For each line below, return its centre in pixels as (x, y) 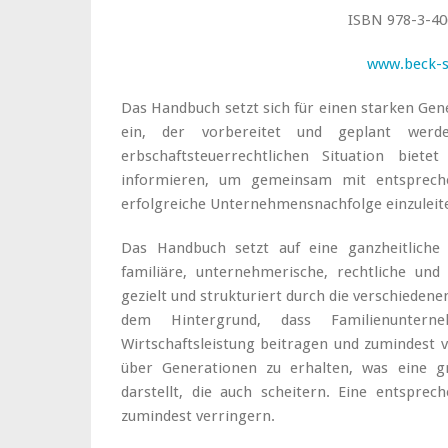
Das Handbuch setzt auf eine (234, 248)
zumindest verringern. (198, 416)
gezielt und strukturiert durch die (237, 296)
